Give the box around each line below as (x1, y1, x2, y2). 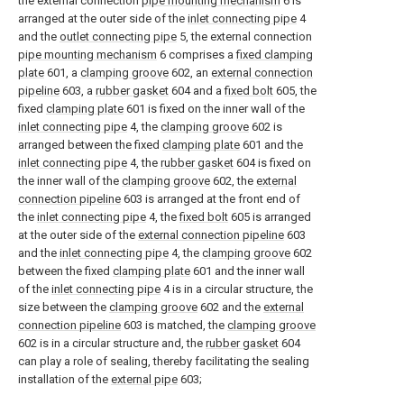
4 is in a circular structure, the (161, 282, 313, 296)
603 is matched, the (121, 318, 227, 332)
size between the (18, 300, 109, 314)
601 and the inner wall (190, 264, 305, 278)
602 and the (197, 300, 263, 314)
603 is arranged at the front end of (121, 192, 300, 206)
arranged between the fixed (18, 138, 162, 151)
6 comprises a (157, 48, 236, 61)
